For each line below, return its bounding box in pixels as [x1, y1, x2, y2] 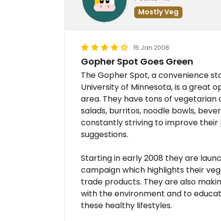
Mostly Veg [138, 6, 179, 17]
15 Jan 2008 [133, 43, 169, 52]
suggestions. [81, 129, 128, 140]
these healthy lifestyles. [81, 200, 172, 211]
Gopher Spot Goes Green [81, 55, 193, 68]
